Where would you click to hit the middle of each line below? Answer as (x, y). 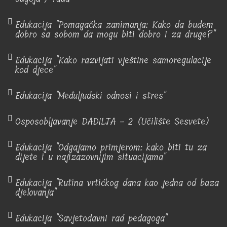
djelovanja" (36, 193)
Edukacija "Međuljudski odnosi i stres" (90, 96)
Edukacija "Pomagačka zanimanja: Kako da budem (114, 25)
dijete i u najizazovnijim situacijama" (90, 157)
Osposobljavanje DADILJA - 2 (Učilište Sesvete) (112, 122)
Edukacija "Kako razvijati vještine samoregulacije (113, 60)
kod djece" (35, 70)
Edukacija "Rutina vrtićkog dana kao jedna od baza (117, 183)
